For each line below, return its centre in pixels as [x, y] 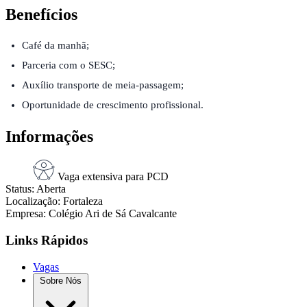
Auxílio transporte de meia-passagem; [103, 85]
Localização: [33, 201]
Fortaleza [83, 201]
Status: [20, 189]
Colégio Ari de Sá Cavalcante [113, 214]
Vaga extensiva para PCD [113, 177]
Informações [49, 137]
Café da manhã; [56, 46]
